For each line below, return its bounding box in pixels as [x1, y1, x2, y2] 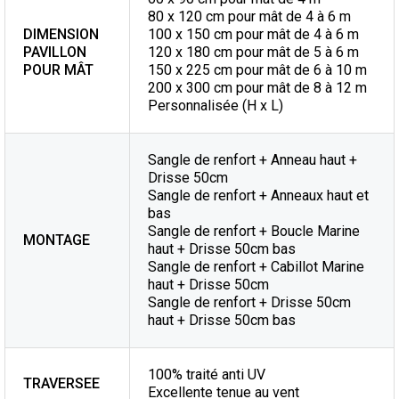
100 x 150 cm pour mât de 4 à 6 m [148, 26, 359, 44]
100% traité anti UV [148, 366, 265, 384]
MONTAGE [23, 232, 90, 249]
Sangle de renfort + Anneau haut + [148, 151, 357, 169]
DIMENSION [23, 26, 99, 44]
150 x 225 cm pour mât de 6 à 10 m [148, 61, 367, 79]
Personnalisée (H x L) [148, 97, 283, 115]
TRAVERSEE [23, 375, 100, 393]
